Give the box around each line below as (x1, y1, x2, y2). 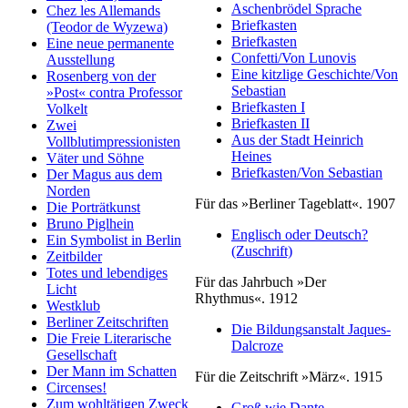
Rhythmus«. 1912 (195, 291, 298, 307)
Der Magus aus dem (46, 167, 162, 183)
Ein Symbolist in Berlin (46, 232, 181, 249)
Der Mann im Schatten (46, 363, 177, 380)
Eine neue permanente (46, 36, 174, 52)
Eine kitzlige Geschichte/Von (231, 66, 398, 83)
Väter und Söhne (46, 150, 144, 167)
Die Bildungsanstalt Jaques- (231, 321, 391, 338)
